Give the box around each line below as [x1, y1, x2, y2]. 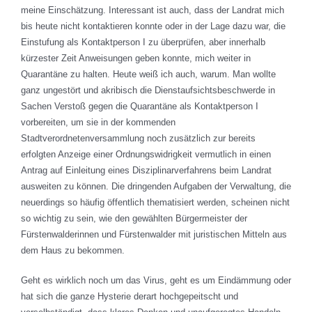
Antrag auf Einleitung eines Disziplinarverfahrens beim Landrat [21, 165, 272, 176]
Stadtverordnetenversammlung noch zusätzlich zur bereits [21, 133, 256, 144]
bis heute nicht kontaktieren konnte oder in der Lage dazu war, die [21, 21, 286, 32]
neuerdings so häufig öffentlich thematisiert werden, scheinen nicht [21, 197, 290, 208]
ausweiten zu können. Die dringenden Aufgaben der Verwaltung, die [21, 181, 291, 192]
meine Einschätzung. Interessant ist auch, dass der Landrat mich [21, 5, 284, 16]
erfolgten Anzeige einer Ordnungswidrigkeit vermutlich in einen [21, 149, 271, 160]
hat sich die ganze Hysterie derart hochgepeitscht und [21, 291, 238, 302]
